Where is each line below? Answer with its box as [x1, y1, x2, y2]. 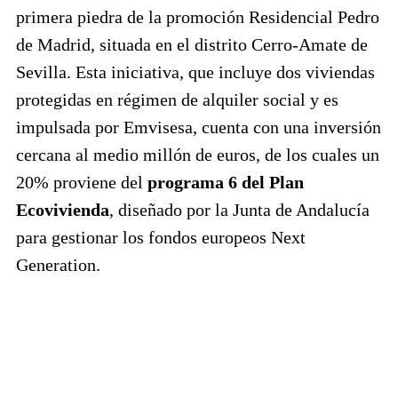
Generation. [16, 254, 100, 275]
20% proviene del [16, 171, 147, 192]
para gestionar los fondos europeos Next [16, 227, 306, 247]
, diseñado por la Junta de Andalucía [109, 199, 370, 219]
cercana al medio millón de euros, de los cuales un [16, 144, 379, 164]
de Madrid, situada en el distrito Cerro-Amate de [16, 34, 368, 54]
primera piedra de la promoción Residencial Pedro [16, 6, 379, 27]
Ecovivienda [16, 199, 109, 219]
